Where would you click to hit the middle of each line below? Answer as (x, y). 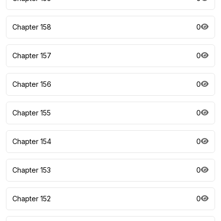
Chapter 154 (32, 141)
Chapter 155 (32, 113)
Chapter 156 (32, 84)
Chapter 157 (32, 55)
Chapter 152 (32, 199)
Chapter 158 (32, 27)
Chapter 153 (32, 170)
